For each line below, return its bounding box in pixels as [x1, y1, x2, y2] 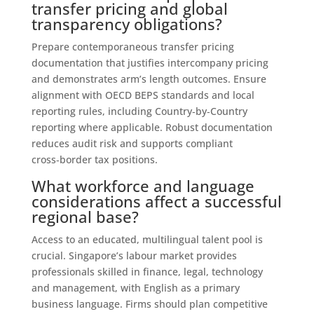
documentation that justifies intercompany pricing [31, 55, 268, 69]
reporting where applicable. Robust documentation [31, 120, 273, 134]
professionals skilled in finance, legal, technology [31, 264, 263, 278]
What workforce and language [31, 175, 254, 196]
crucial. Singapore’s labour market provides [31, 248, 237, 262]
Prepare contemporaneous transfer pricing [31, 39, 234, 53]
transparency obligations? [31, 13, 222, 34]
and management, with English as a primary [31, 280, 240, 294]
